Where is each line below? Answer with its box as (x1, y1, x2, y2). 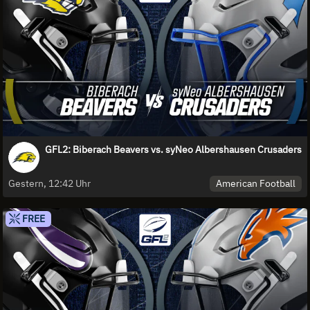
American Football (216, 177, 296, 190)
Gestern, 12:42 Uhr (8, 177, 91, 190)
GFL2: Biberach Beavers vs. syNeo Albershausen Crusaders (45, 143, 302, 156)
